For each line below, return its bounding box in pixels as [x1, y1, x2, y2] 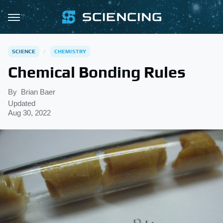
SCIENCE [12, 48, 36, 54]
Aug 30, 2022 [8, 109, 51, 117]
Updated [8, 99, 35, 108]
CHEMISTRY [54, 48, 87, 54]
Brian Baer [21, 88, 55, 96]
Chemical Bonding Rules [8, 63, 186, 81]
